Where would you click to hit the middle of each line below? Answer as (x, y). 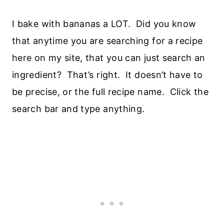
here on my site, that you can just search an (109, 57)
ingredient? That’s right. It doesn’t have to (107, 74)
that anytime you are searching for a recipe (107, 40)
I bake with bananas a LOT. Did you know (104, 23)
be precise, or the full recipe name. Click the (110, 91)
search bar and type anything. (78, 108)
